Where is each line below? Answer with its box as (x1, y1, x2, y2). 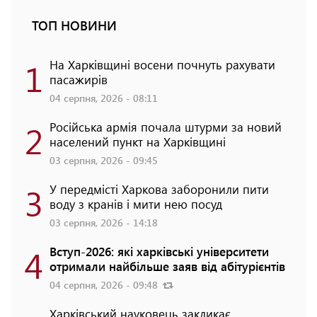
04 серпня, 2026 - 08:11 (50, 91, 158, 105)
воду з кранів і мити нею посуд (50, 196, 222, 212)
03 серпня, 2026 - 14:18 (50, 216, 158, 230)
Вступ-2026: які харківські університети (50, 243, 269, 260)
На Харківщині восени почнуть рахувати (50, 57, 275, 73)
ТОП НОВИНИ (32, 17, 117, 35)
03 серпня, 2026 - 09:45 (50, 154, 158, 168)
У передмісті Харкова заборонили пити (50, 181, 269, 197)
